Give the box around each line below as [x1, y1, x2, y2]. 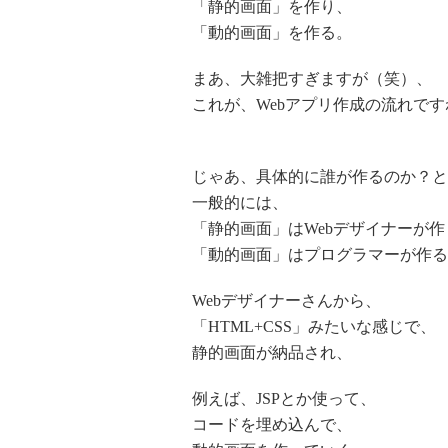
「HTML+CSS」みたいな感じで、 [192, 318, 436, 335]
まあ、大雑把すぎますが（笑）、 [192, 70, 432, 87]
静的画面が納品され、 [192, 344, 352, 361]
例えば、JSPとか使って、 [192, 390, 376, 407]
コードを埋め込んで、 [192, 416, 352, 433]
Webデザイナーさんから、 [192, 292, 381, 309]
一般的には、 [192, 194, 288, 211]
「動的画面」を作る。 [192, 24, 352, 41]
